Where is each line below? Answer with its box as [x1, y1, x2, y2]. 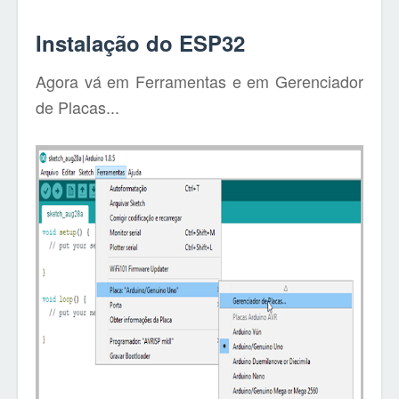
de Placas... [36, 95, 119, 118]
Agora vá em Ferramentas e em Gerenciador [36, 69, 363, 93]
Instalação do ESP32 [36, 28, 245, 58]
